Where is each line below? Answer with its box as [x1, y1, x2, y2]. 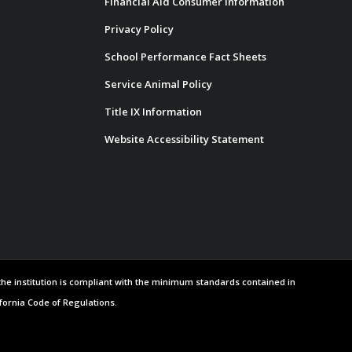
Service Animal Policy [104, 76, 212, 91]
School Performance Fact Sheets [104, 49, 266, 64]
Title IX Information [104, 104, 202, 119]
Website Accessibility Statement [104, 131, 264, 146]
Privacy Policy [104, 21, 174, 36]
